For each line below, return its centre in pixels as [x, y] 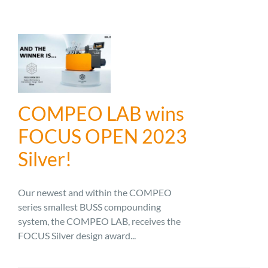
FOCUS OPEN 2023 [103, 136]
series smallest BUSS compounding [89, 207]
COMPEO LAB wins [101, 114]
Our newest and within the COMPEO [95, 193]
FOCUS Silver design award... [77, 236]
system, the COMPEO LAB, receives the [99, 221]
